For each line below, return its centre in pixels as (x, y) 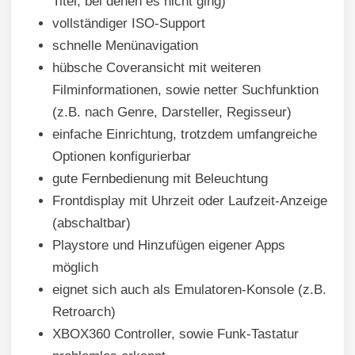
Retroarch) (84, 312)
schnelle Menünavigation (125, 46)
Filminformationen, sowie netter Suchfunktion (185, 90)
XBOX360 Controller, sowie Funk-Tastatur (176, 334)
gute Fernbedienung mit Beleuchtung (160, 179)
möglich (75, 268)
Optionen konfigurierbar (122, 157)
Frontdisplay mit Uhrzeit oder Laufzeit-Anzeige (190, 201)
